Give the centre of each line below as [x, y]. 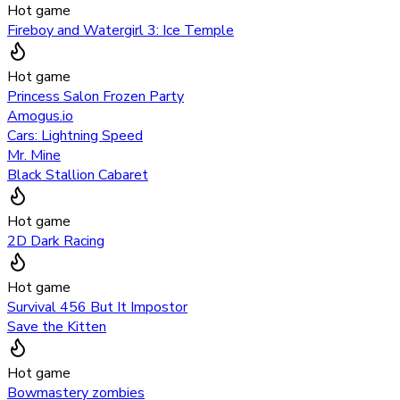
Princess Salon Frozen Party [96, 97]
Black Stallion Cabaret [78, 175]
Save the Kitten [57, 327]
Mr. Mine [34, 156]
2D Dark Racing [56, 242]
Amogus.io [40, 117]
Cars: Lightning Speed [75, 136]
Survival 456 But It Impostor [97, 308]
